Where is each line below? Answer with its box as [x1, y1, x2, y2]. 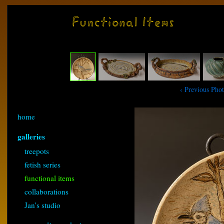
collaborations [17, 186, 68, 196]
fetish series [17, 159, 60, 169]
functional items [17, 173, 74, 183]
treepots [17, 146, 49, 156]
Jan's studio [17, 200, 60, 210]
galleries [17, 131, 45, 142]
